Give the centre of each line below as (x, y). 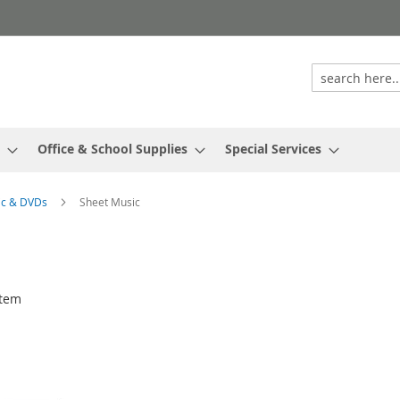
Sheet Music (110, 202)
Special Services (273, 149)
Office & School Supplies (112, 149)
